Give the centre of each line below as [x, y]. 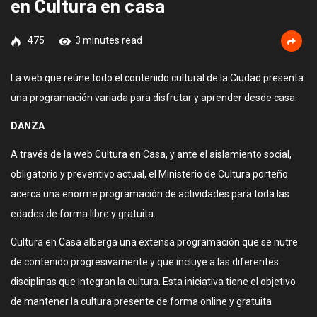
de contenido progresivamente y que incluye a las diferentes [145, 262]
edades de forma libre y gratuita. [83, 214]
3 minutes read [109, 40]
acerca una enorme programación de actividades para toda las [150, 194]
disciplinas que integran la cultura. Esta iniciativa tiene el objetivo [153, 282]
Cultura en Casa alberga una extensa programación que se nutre [154, 242]
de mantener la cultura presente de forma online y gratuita [141, 301]
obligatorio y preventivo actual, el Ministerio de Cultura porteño [149, 174]
